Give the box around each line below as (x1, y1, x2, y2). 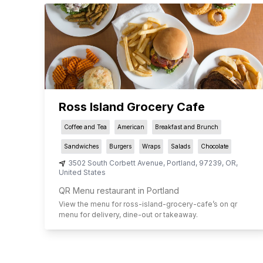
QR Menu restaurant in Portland (58, 186, 179, 196)
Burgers (109, 143, 131, 150)
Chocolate (200, 143, 228, 150)
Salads (170, 143, 190, 150)
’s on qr (212, 200, 237, 209)
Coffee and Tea (63, 123, 107, 131)
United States (58, 168, 106, 177)
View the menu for (58, 200, 123, 209)
